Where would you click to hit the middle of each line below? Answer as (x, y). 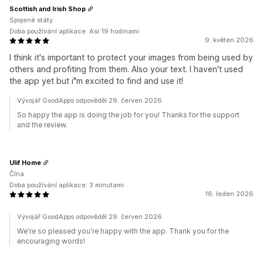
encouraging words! (51, 241)
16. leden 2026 (229, 194)
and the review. (42, 125)
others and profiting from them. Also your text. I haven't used (126, 69)
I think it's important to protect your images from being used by (131, 57)
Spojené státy (31, 20)
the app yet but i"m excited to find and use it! (96, 81)
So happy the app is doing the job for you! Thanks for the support (128, 115)
